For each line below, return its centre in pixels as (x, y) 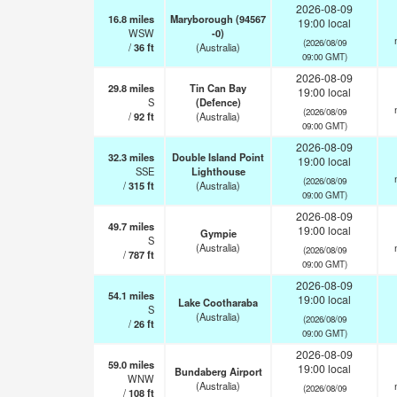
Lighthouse (218, 171)
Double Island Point (218, 157)
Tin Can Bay (218, 88)
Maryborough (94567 (218, 19)
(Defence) (218, 102)
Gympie (218, 233)
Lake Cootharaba (218, 302)
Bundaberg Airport (218, 371)
